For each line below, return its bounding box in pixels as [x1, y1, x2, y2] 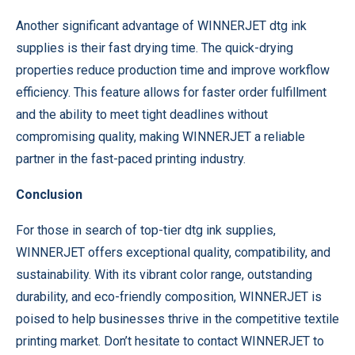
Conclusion [16, 187, 82, 202]
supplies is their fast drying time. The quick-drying [16, 40, 293, 55]
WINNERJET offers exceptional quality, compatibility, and [16, 245, 330, 260]
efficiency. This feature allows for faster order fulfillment [16, 85, 326, 100]
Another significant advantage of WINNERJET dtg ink [16, 18, 307, 33]
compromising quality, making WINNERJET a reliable [16, 129, 305, 144]
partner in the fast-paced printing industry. [16, 151, 246, 166]
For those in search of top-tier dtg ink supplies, [16, 223, 276, 238]
